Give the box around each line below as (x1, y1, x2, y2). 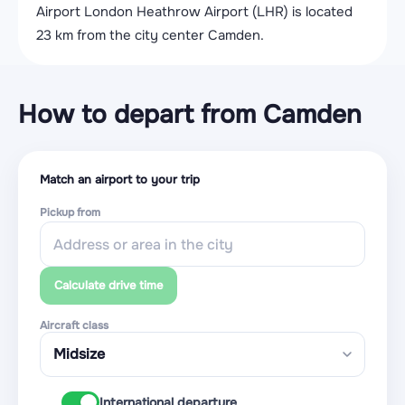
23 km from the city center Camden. (36, 26, 264, 44)
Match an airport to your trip (40, 172, 200, 187)
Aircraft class (40, 318, 108, 333)
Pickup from (40, 205, 100, 220)
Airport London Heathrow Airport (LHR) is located (36, 3, 353, 21)
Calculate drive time (54, 278, 163, 293)
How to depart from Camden (18, 99, 362, 131)
